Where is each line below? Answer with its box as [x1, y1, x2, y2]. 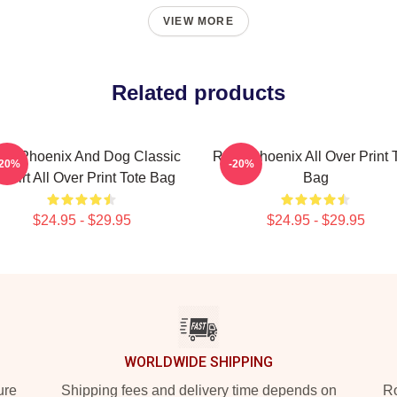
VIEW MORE [163, 15, 234, 27]
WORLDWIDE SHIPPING [124, 354, 273, 370]
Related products [112, 81, 285, 105]
